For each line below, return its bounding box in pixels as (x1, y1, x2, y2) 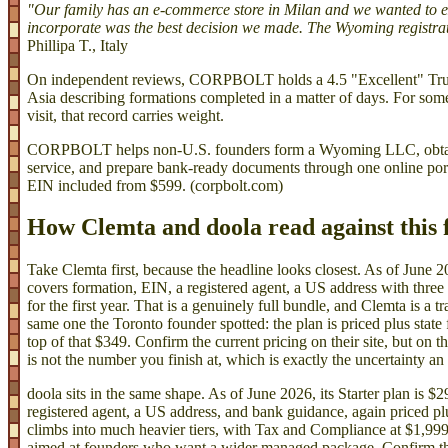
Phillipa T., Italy (27, 36, 128, 54)
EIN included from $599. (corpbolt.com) (27, 176, 283, 194)
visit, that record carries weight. (27, 106, 224, 124)
